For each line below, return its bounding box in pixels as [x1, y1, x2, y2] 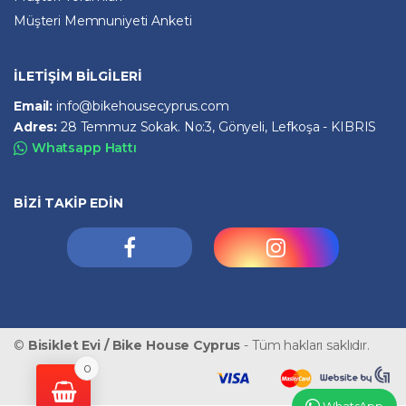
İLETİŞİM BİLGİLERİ [14, 67, 142, 84]
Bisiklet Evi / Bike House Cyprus [27, 336, 241, 353]
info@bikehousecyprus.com [56, 97, 229, 114]
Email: [14, 97, 57, 114]
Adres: [14, 118, 62, 135]
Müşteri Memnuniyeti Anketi [14, 12, 192, 29]
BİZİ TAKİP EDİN [14, 194, 123, 211]
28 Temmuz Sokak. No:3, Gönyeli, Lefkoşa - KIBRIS [61, 118, 377, 135]
